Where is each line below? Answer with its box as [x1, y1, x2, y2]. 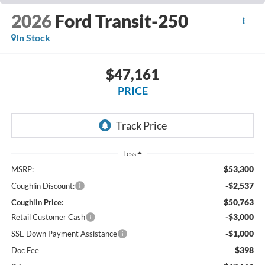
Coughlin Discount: [11, 180, 75, 190]
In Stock [15, 31, 50, 43]
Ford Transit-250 [54, 9, 188, 31]
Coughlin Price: [11, 197, 63, 207]
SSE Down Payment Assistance [11, 228, 117, 238]
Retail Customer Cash [11, 212, 85, 222]
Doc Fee [11, 245, 39, 255]
